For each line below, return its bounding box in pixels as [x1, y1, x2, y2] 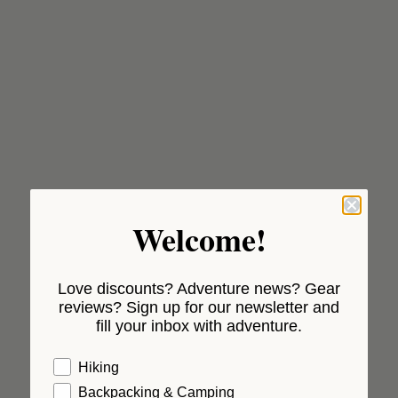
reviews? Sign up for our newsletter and [59, 298, 339, 316]
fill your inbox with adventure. [96, 316, 302, 335]
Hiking [78, 359, 119, 375]
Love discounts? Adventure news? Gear [58, 279, 340, 298]
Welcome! [131, 215, 267, 262]
